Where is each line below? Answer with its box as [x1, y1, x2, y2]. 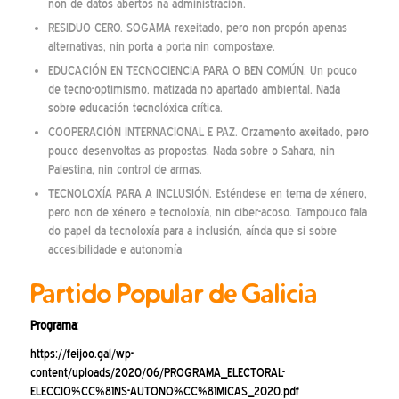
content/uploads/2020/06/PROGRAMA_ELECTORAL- [29, 366, 285, 380]
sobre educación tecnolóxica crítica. [47, 101, 223, 115]
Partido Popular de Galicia [29, 276, 317, 309]
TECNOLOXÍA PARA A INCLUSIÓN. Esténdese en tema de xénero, [47, 186, 367, 200]
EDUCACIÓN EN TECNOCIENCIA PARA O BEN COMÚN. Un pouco [47, 63, 357, 77]
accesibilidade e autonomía [47, 242, 182, 256]
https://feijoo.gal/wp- [29, 347, 134, 362]
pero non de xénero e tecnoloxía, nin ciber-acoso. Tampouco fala [47, 205, 367, 219]
